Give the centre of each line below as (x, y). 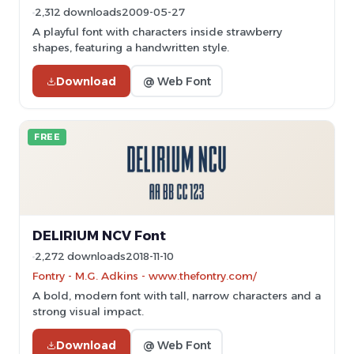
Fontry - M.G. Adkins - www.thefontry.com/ (144, 276)
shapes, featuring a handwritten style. (131, 47)
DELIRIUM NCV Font (99, 235)
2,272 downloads (80, 256)
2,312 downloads (78, 12)
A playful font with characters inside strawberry (157, 32)
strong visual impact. (88, 311)
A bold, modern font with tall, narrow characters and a (177, 296)
